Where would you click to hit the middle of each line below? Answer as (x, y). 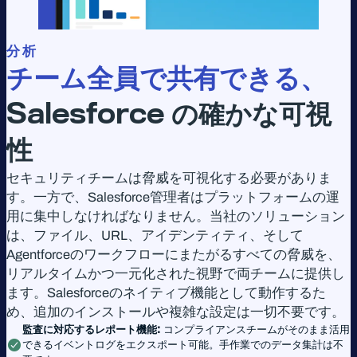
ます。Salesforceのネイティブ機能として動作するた (166, 293)
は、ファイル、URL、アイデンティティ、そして (155, 236)
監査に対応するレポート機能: (91, 330)
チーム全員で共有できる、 (167, 78)
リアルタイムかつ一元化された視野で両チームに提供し (176, 274)
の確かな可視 (251, 114)
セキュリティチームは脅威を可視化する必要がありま (169, 178)
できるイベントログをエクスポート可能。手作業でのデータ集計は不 (183, 345)
